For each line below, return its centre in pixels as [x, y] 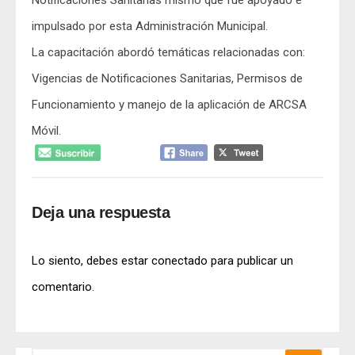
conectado [179, 260]
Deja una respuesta [101, 212]
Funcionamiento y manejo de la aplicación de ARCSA [169, 105]
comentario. [63, 286]
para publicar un [250, 260]
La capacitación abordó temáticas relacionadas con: [168, 52]
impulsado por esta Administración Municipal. [150, 26]
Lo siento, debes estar [92, 260]
